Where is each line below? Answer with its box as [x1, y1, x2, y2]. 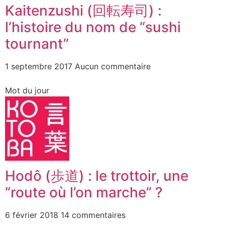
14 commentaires [61, 209, 126, 220]
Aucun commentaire [75, 61, 151, 71]
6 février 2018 [5, 209, 61, 220]
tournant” [5, 35, 69, 52]
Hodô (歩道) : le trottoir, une [5, 167, 188, 184]
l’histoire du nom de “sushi [5, 18, 181, 36]
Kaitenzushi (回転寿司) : [5, 2, 162, 19]
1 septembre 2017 [5, 61, 75, 71]
